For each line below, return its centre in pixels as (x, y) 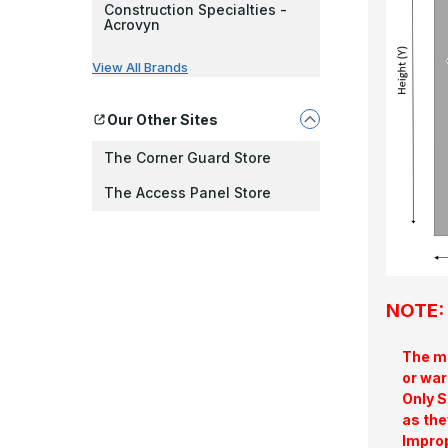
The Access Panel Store (187, 192)
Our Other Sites (162, 119)
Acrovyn (132, 24)
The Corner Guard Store (187, 157)
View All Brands (140, 67)
